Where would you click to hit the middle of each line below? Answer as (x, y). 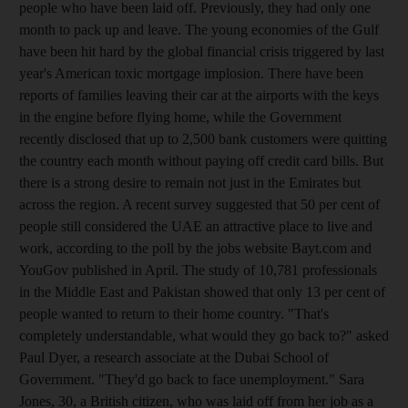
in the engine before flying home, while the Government (180, 117)
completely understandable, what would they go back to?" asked (204, 335)
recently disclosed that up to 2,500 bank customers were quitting (203, 138)
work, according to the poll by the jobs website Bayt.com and (195, 248)
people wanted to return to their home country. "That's (174, 313)
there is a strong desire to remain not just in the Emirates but (190, 182)
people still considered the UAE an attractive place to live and (196, 226)
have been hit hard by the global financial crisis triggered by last (202, 51)
